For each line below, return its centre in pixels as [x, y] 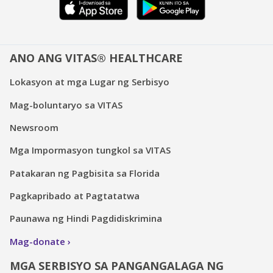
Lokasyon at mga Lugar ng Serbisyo [90, 82]
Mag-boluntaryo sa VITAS [66, 105]
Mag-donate [37, 241]
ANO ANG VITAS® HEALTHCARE [96, 58]
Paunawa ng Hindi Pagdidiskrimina [86, 218]
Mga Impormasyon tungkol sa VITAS [90, 150]
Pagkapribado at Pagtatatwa [75, 196]
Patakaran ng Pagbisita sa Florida [85, 173]
